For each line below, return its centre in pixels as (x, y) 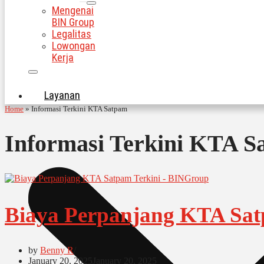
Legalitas (72, 34)
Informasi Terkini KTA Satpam (79, 109)
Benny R (57, 250)
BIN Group (73, 22)
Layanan (62, 95)
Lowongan (74, 46)
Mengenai (73, 11)
